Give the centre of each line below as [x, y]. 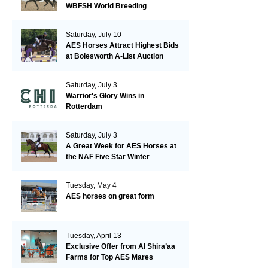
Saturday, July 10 [93, 35]
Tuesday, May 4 [91, 185]
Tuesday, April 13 [93, 236]
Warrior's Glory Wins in [105, 96]
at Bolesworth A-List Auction [114, 56]
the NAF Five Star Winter [107, 157]
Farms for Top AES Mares [109, 257]
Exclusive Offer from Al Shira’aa [120, 246]
